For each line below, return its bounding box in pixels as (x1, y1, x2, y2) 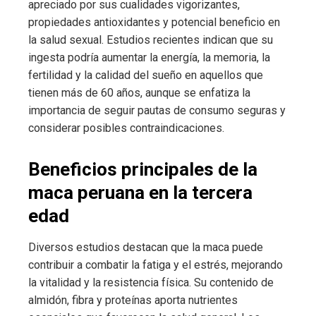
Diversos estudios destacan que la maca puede (28, 241, 263, 255)
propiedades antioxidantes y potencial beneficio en (28, 16, 280, 30)
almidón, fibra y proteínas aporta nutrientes (28, 293, 238, 308)
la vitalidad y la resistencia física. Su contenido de (28, 276, 274, 290)
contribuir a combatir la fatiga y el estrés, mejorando (28, 258, 283, 272)
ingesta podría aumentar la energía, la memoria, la (28, 51, 270, 65)
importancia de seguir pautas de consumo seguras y (28, 104, 286, 118)
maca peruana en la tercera (28, 182, 253, 204)
